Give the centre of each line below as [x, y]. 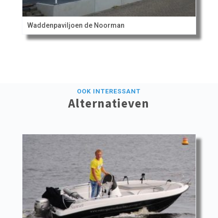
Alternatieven [109, 103]
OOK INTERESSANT [109, 91]
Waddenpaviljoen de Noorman [76, 25]
